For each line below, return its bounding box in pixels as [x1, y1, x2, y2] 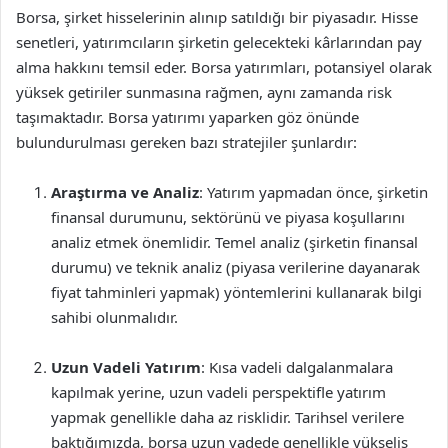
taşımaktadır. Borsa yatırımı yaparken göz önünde [16, 107, 359, 127]
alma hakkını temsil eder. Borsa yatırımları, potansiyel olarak [16, 57, 432, 77]
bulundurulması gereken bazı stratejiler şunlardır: [16, 132, 357, 152]
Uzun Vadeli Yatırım [51, 357, 201, 377]
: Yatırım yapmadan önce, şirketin [199, 182, 428, 202]
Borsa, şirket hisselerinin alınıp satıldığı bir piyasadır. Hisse [16, 7, 418, 27]
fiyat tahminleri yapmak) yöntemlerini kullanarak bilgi [51, 282, 422, 302]
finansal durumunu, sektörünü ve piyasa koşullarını [51, 207, 405, 227]
